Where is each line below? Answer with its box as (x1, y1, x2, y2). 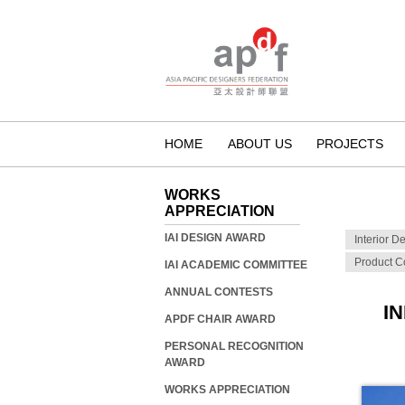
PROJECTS (316, 137, 383, 151)
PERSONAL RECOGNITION (165, 340, 304, 353)
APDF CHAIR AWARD (165, 313, 276, 325)
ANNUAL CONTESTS (165, 286, 273, 298)
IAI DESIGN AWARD (165, 231, 266, 244)
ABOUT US (227, 137, 292, 151)
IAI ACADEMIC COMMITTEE (165, 259, 307, 271)
